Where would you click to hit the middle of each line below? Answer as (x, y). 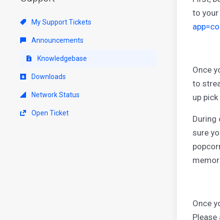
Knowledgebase (61, 58)
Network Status (55, 95)
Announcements (57, 40)
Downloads (48, 76)
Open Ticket (49, 113)
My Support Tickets (61, 22)
